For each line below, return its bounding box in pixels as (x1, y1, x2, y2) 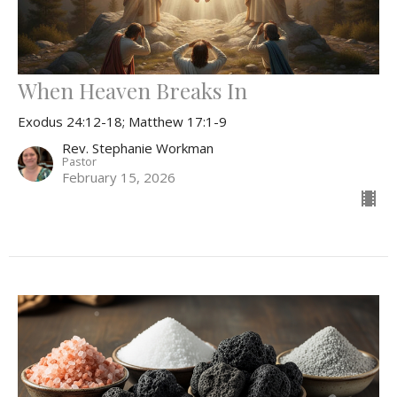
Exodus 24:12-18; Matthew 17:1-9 (18, 112, 227, 130)
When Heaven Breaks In (18, 75, 247, 105)
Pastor (62, 152, 97, 169)
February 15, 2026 (62, 167, 175, 186)
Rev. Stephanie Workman (62, 138, 214, 157)
